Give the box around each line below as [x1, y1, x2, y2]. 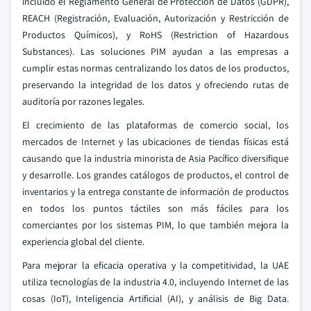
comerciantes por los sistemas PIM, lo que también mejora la [22, 219, 289, 231]
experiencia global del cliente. [22, 235, 144, 248]
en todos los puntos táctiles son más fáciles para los [22, 202, 289, 215]
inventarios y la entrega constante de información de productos [22, 185, 289, 198]
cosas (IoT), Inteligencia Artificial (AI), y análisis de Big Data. [22, 292, 289, 305]
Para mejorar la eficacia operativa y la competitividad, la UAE [22, 259, 289, 271]
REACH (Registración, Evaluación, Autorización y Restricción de [22, 12, 289, 24]
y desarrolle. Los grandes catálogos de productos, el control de [22, 169, 289, 181]
